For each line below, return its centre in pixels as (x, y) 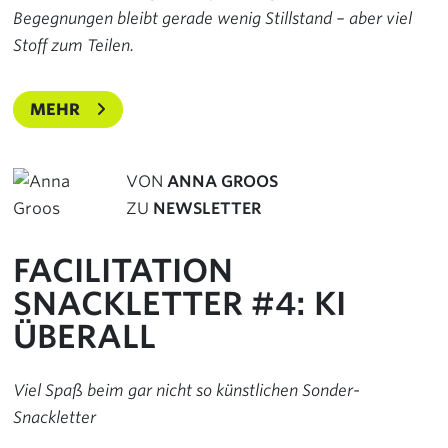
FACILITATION (123, 271)
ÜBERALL (84, 337)
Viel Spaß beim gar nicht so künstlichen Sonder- (186, 391)
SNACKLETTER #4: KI (179, 304)
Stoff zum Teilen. (73, 46)
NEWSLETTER (207, 209)
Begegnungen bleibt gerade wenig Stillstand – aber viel (212, 19)
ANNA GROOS (222, 182)
